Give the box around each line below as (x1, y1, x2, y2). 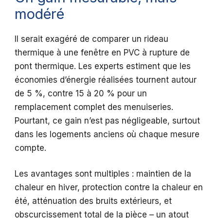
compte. (15, 143, 46, 153)
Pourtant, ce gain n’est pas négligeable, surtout (15, 115, 200, 126)
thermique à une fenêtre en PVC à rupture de (15, 47, 190, 57)
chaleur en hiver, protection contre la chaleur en (15, 182, 203, 193)
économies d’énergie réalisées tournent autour (15, 74, 197, 85)
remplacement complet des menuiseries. (15, 102, 173, 112)
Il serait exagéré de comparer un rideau (15, 34, 168, 44)
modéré (15, 5, 64, 22)
